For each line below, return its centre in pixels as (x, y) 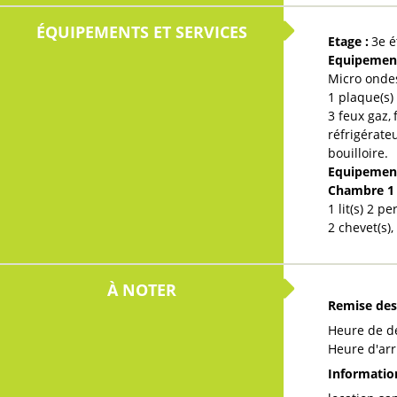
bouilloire (356, 152)
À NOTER (142, 289)
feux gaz (363, 115)
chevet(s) (365, 227)
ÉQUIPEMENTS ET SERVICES (142, 31)
